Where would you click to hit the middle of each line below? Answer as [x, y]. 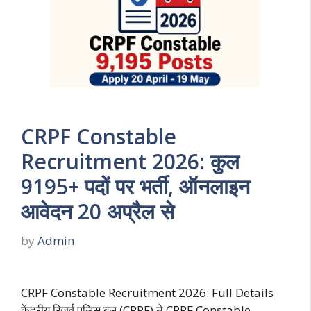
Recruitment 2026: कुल [130, 162]
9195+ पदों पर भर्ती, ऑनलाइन [135, 187]
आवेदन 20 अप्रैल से [98, 212]
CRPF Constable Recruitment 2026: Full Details [147, 293]
